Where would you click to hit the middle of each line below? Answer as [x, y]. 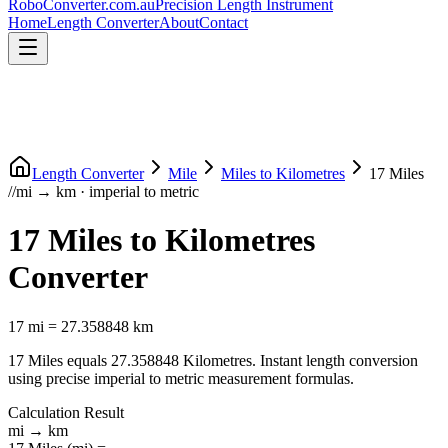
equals [87, 360]
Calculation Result [66, 412]
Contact [223, 22]
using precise [49, 378]
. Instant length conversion [335, 360]
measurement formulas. [279, 378]
